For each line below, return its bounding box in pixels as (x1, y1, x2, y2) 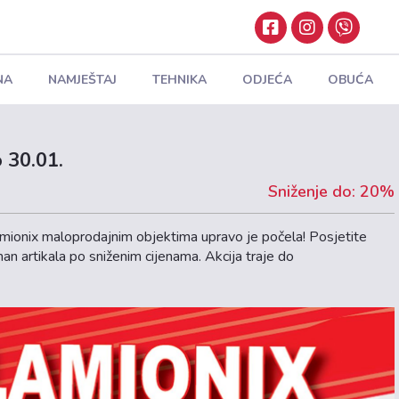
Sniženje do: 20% (267, 181, 395, 202)
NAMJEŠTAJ (47, 70, 117, 88)
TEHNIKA (151, 70, 207, 88)
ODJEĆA (241, 70, 292, 88)
